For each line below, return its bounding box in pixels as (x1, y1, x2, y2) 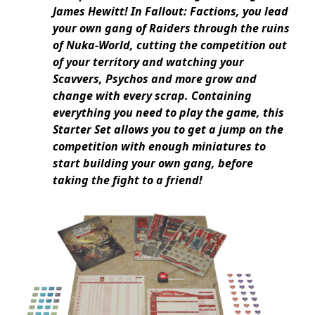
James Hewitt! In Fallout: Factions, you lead (53, 3, 288, 19)
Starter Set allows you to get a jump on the (53, 121, 283, 137)
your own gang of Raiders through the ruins (53, 20, 290, 36)
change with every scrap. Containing (53, 87, 252, 103)
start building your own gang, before (53, 155, 253, 171)
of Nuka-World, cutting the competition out (53, 37, 287, 53)
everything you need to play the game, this (53, 104, 284, 120)
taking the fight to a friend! (53, 172, 202, 188)
